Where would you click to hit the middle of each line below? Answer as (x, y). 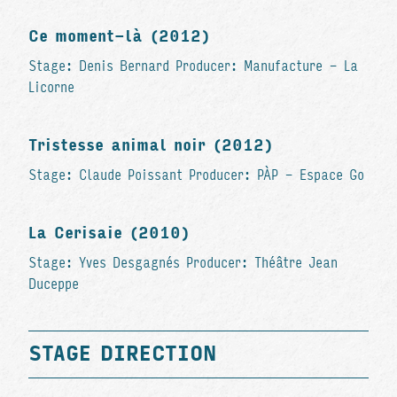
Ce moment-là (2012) (119, 36)
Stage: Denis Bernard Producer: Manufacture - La (193, 66)
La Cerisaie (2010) (109, 233)
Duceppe (54, 284)
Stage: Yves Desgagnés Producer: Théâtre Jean (183, 262)
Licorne (51, 87)
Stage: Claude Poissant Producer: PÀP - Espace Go (196, 175)
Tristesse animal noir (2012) (151, 145)
